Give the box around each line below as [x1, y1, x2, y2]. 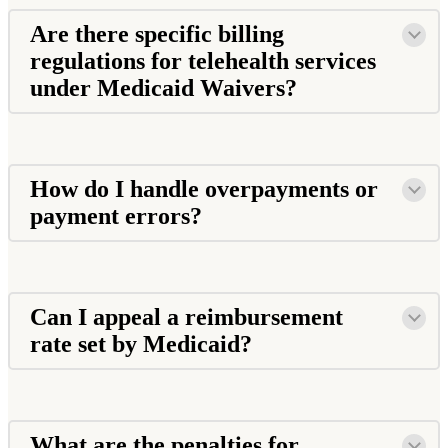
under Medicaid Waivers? [30, 74, 303, 101]
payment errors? [30, 202, 208, 229]
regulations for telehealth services [30, 47, 376, 74]
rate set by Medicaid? [30, 330, 258, 357]
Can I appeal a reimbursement [30, 303, 343, 330]
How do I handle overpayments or [30, 175, 378, 202]
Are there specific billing [30, 20, 284, 47]
